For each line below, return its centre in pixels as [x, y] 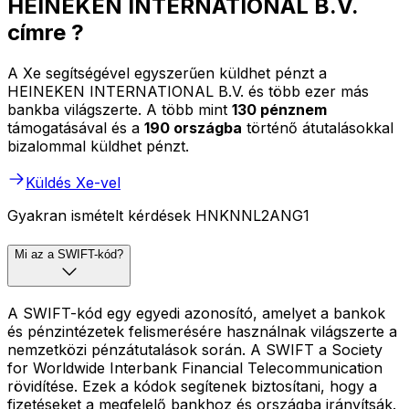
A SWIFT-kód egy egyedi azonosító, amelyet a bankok [196, 313]
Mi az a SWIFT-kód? [69, 255]
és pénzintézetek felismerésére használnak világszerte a [202, 331]
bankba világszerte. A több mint [120, 110]
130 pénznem [279, 110]
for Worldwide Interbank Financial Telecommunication [195, 367]
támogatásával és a [76, 128]
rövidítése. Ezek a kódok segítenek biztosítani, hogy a [192, 386]
